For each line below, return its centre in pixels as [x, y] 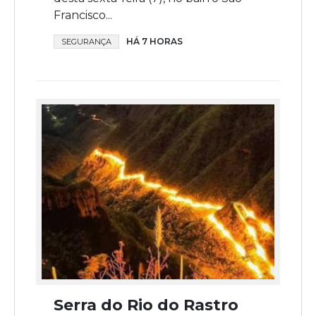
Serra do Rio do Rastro [146, 305]
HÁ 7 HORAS [154, 42]
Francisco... [83, 16]
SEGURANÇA [86, 42]
